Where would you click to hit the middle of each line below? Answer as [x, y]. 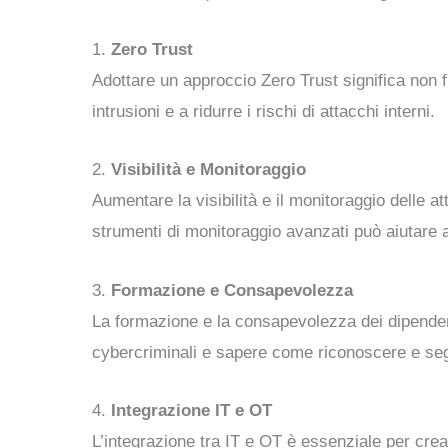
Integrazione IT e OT [191, 410]
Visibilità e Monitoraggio [208, 170]
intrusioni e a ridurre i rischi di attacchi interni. [263, 112]
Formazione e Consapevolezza [232, 290]
